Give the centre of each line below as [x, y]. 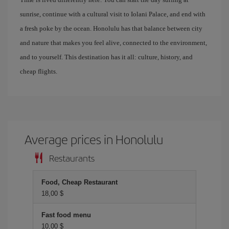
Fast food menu [66, 215]
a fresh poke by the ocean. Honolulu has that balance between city [111, 28]
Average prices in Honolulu [94, 139]
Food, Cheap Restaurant [79, 182]
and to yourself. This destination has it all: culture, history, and [106, 57]
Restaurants [72, 158]
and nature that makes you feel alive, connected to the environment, [113, 43]
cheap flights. [39, 71]
